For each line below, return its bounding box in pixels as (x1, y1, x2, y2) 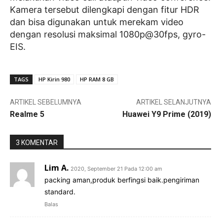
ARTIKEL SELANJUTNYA (136, 98, 211, 107)
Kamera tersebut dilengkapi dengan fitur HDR (10, 4, 199, 15)
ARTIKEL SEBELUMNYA (10, 98, 81, 107)
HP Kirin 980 (38, 75, 70, 83)
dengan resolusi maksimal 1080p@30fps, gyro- (10, 29, 206, 40)
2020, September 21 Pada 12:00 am (71, 165, 162, 173)
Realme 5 (10, 110, 44, 119)
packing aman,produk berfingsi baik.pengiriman (44, 176, 199, 184)
